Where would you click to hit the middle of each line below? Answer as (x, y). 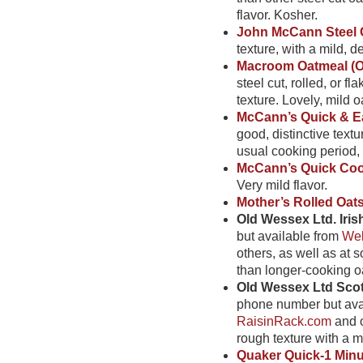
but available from (289, 236)
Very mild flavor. (282, 185)
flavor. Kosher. (277, 15)
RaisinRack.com (284, 321)
